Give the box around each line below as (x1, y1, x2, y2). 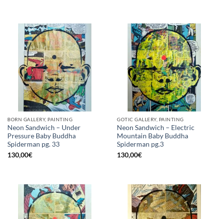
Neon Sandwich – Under (7, 124, 81, 132)
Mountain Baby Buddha (117, 132, 188, 140)
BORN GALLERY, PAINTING (7, 116, 73, 123)
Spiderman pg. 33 (7, 140, 60, 149)
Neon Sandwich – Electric (117, 124, 195, 132)
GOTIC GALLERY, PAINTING (117, 116, 184, 123)
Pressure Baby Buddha (7, 132, 76, 140)
